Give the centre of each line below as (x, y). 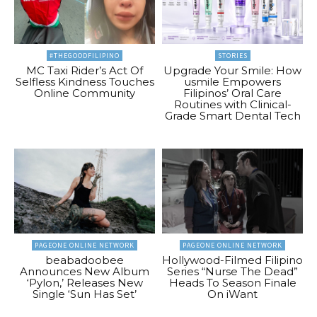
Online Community (85, 93)
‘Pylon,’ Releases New (85, 282)
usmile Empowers (232, 82)
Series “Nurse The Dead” (232, 271)
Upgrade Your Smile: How (232, 71)
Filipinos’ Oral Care (232, 93)
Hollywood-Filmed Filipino (232, 260)
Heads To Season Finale (232, 282)
